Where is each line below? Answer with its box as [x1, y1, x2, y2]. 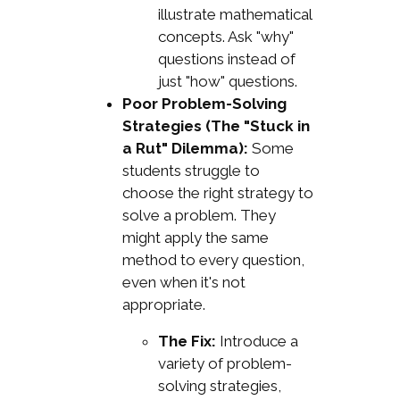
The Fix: [157, 332, 216, 351]
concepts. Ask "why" [157, 28, 294, 46]
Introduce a [215, 332, 298, 351]
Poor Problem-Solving [121, 95, 287, 113]
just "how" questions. [157, 72, 297, 91]
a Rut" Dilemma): [121, 139, 248, 158]
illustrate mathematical [157, 5, 312, 24]
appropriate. [121, 296, 205, 314]
